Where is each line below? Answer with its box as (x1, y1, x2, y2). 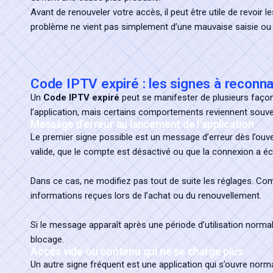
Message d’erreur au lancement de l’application (30, 118, 254, 130)
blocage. (30, 234, 64, 245)
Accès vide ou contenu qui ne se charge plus (30, 246, 243, 258)
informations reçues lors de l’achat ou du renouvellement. (30, 190, 261, 201)
